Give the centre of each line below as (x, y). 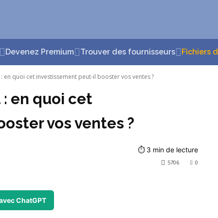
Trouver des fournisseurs (128, 52)
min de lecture (175, 150)
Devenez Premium (40, 52)
